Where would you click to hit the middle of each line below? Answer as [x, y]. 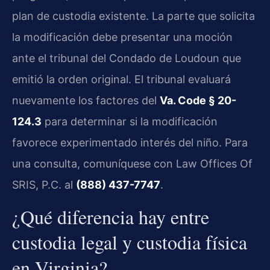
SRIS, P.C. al [44, 185]
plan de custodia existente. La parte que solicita [133, 16]
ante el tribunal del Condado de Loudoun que [127, 58]
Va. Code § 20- [198, 101]
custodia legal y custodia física [130, 242]
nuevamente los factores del [86, 101]
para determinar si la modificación [130, 122]
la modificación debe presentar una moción [122, 37]
